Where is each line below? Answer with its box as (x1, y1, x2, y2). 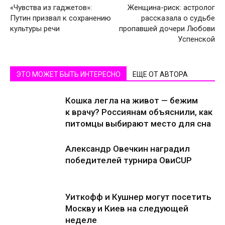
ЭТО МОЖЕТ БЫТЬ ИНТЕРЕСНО (16, 70, 121, 78)
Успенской (178, 35, 215, 44)
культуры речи (10, 24, 60, 33)
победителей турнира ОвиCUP (65, 155, 192, 165)
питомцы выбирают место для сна (65, 119, 211, 129)
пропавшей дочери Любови (119, 24, 215, 33)
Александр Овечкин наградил (65, 144, 190, 154)
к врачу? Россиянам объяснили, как (65, 107, 212, 117)
